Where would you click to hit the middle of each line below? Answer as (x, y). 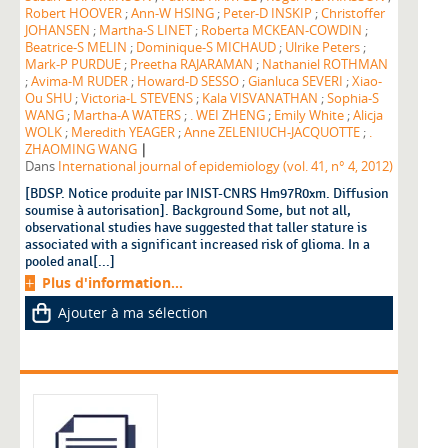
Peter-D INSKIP (267, 14)
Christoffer (353, 14)
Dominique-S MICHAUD (206, 48)
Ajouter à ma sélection (133, 313)
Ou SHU (48, 99)
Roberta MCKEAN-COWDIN (281, 31)
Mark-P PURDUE (73, 65)
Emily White (309, 116)
